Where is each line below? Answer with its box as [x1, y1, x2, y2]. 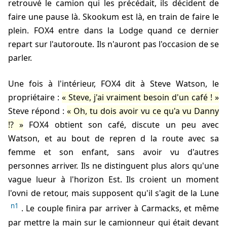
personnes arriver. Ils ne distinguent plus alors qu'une [8, 160, 219, 172]
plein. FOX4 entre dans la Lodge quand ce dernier [8, 25, 219, 36]
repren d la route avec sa [109, 133, 219, 144]
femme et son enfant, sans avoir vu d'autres [8, 146, 219, 158]
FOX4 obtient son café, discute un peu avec [23, 119, 219, 131]
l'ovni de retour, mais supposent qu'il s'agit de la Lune [8, 187, 219, 199]
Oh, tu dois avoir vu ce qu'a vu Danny [73, 105, 219, 117]
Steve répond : [8, 105, 67, 117]
